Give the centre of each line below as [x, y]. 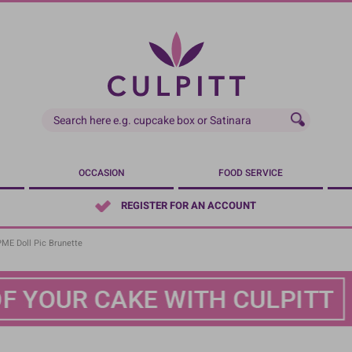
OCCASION [101, 173]
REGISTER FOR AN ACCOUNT [188, 206]
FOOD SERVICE [251, 173]
